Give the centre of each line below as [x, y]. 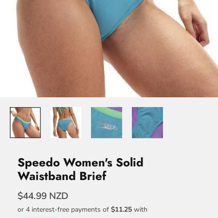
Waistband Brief [62, 176]
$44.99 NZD [43, 196]
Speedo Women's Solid [81, 163]
